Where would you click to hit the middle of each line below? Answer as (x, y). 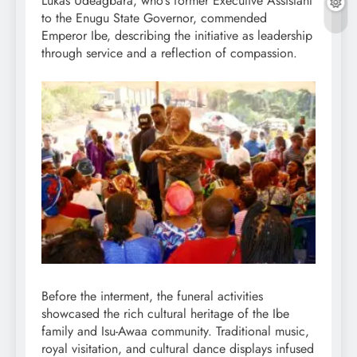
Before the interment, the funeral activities (152, 296)
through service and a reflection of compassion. (169, 53)
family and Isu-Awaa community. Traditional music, (175, 331)
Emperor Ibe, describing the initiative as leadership (177, 35)
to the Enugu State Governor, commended (154, 18)
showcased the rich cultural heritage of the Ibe (165, 314)
